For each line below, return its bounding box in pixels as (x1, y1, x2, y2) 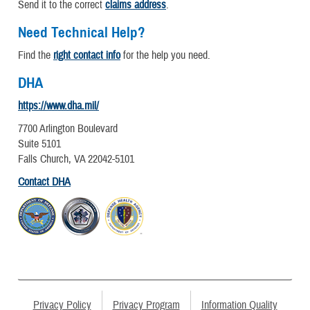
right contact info (53, 48, 120, 62)
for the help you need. (120, 48, 210, 62)
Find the (18, 48, 53, 62)
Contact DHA (18, 174, 71, 189)
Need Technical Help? (18, 23, 145, 42)
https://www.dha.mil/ (18, 98, 99, 113)
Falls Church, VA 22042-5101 (18, 152, 134, 166)
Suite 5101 (18, 136, 61, 151)
